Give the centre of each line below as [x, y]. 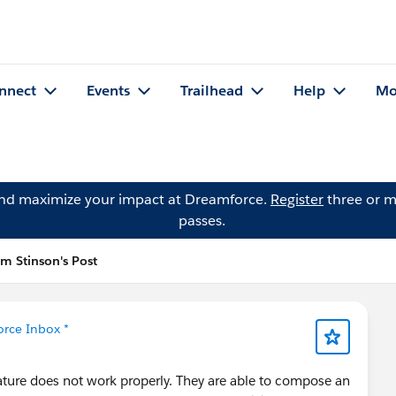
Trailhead [212, 91]
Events [108, 91]
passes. [202, 221]
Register [297, 199]
